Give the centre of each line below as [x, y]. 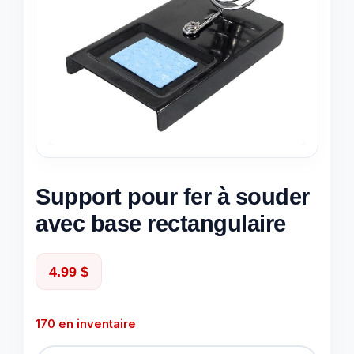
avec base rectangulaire [161, 223]
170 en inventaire [86, 324]
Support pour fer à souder [173, 196]
